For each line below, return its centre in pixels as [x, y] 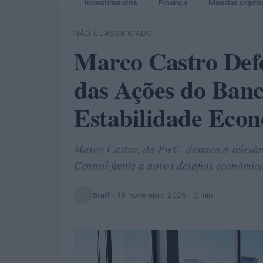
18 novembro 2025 [152, 195]
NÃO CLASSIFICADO [113, 33]
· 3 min [200, 195]
